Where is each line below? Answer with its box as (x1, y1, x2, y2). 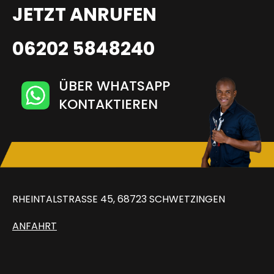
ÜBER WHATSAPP (59, 76, 170, 95)
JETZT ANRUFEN (12, 1, 157, 28)
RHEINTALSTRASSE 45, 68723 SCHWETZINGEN (12, 191, 218, 206)
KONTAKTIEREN (59, 94, 158, 114)
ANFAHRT (12, 218, 57, 233)
